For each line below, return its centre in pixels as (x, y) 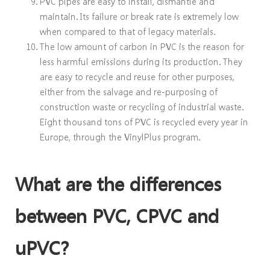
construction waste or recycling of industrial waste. (142, 106)
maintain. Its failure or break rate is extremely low (140, 16)
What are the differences (118, 185)
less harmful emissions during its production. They (141, 61)
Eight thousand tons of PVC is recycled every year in (144, 121)
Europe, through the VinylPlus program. (120, 137)
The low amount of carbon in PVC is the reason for (142, 46)
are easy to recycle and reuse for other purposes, (137, 76)
